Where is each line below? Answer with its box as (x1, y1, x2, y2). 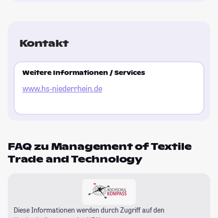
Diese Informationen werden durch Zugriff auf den (14, 205, 164, 215)
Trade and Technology (8, 152, 143, 165)
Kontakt (19, 36, 69, 50)
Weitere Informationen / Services (22, 69, 145, 77)
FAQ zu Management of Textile (8, 140, 192, 153)
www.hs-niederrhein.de (22, 83, 102, 94)
